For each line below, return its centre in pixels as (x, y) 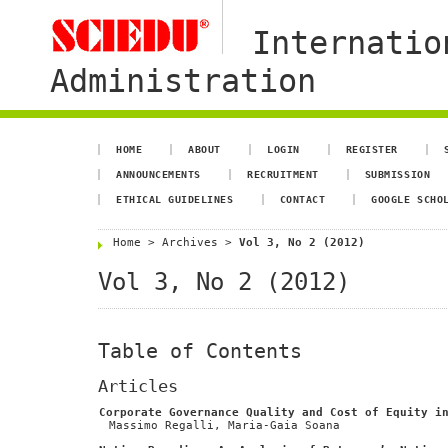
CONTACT (302, 199)
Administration (183, 81)
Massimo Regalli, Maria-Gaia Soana (224, 425)
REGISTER (372, 149)
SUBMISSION (397, 174)
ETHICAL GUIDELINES (175, 199)
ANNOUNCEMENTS (158, 174)
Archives (190, 242)
